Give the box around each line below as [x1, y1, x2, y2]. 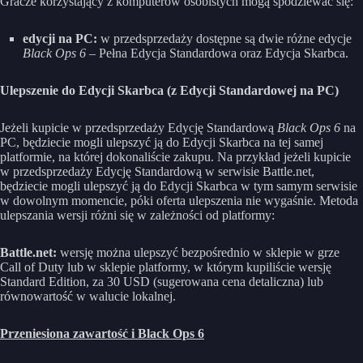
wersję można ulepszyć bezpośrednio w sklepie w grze [60, 245, 340, 259]
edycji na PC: [23, 31, 100, 45]
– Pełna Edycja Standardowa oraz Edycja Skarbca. [86, 45, 348, 60]
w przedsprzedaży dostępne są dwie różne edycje [100, 31, 352, 45]
